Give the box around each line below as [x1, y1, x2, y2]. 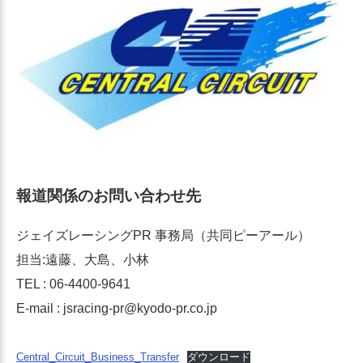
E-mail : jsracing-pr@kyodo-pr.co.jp [16, 301, 217, 315]
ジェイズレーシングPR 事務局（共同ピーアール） [16, 228, 310, 242]
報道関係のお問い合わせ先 [16, 187, 201, 205]
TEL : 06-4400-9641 [16, 276, 130, 291]
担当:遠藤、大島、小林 [16, 252, 149, 267]
